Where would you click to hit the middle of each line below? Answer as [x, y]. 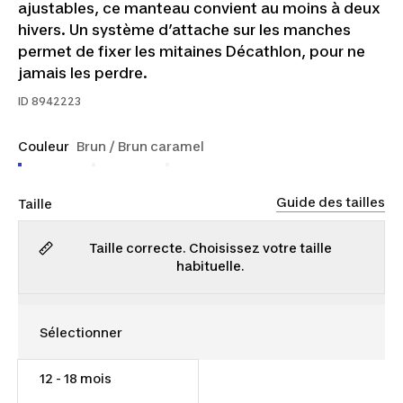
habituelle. [210, 266]
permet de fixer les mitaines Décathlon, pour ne [192, 51]
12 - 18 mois [76, 378]
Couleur [44, 146]
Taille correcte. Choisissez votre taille [210, 248]
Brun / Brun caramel [140, 146]
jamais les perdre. [83, 73]
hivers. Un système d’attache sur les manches [184, 30]
